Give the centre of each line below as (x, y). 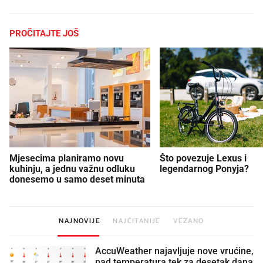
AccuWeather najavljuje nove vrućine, (174, 251)
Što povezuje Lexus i (203, 158)
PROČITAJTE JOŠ (44, 33)
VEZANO (189, 220)
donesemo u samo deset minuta (77, 179)
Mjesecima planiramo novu (67, 158)
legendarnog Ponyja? (204, 168)
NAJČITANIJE (137, 220)
